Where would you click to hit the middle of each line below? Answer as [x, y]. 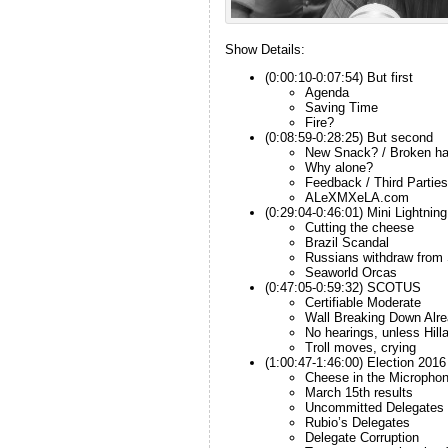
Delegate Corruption [361, 437]
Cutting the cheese [359, 227]
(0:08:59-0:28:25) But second [348, 137]
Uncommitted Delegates [374, 407]
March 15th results [358, 392]
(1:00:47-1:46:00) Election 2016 [355, 362]
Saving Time [341, 107]
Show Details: [264, 49]
